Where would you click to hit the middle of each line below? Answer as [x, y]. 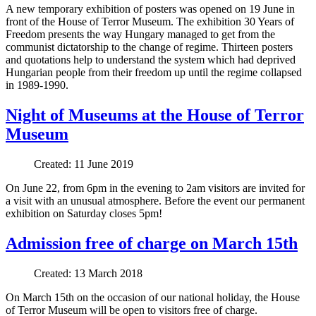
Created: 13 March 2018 [88, 273]
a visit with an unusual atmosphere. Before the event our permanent [155, 201]
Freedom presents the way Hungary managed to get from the [140, 35]
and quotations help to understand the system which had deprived [151, 60]
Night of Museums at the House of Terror [155, 115]
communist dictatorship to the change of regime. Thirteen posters [149, 47]
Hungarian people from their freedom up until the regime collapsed [154, 73]
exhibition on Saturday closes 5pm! [84, 214]
